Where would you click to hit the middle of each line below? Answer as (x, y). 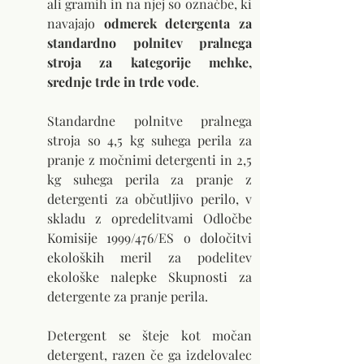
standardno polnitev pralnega (149, 43)
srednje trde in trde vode (121, 82)
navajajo (76, 24)
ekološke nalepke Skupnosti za (149, 277)
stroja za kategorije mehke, (149, 63)
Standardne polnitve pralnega (149, 121)
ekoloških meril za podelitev (149, 258)
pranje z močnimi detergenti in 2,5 (149, 160)
